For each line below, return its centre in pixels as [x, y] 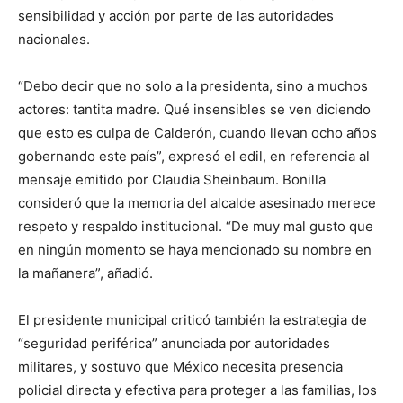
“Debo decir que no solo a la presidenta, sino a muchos [193, 85]
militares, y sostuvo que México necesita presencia [180, 366]
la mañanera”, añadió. [85, 273]
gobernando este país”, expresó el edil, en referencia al [194, 156]
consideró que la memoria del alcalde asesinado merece [197, 202]
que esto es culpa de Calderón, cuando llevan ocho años [197, 132]
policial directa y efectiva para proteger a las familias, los [197, 390]
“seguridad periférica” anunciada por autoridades [174, 343]
